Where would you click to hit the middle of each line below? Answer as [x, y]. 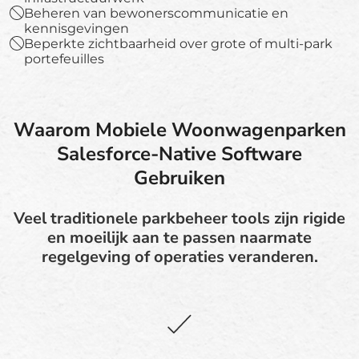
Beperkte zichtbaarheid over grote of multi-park [178, 43]
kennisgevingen [77, 28]
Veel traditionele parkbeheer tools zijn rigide [179, 218]
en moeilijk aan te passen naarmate [179, 237]
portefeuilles [64, 58]
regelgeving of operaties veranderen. [179, 256]
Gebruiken [179, 177]
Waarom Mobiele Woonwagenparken [179, 129]
